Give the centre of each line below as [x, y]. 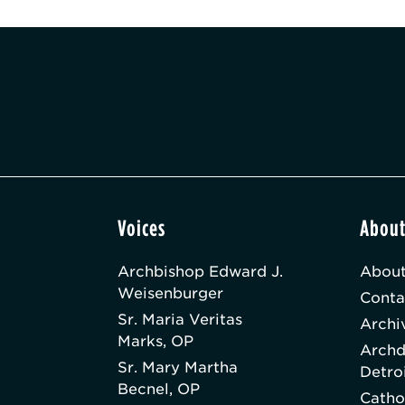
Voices [141, 229]
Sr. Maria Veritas [179, 320]
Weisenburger [170, 294]
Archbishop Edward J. [200, 272]
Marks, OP [155, 342]
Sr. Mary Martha [177, 368]
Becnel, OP [158, 390]
